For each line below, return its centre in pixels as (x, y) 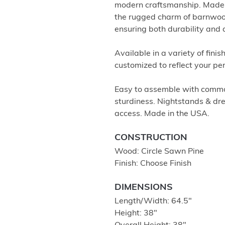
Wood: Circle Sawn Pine (159, 152)
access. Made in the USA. (162, 114)
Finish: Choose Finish (153, 164)
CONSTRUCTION (151, 138)
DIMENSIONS (144, 188)
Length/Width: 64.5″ (153, 201)
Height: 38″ (136, 213)
